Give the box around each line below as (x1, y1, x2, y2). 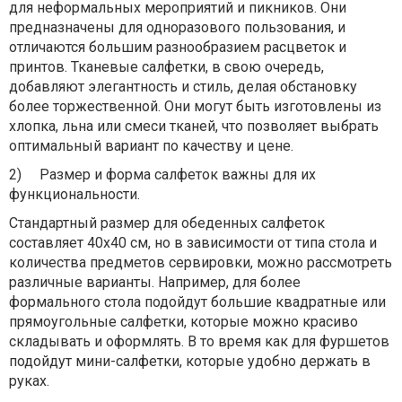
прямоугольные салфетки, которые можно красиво (9, 313, 358, 330)
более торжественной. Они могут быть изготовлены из (9, 98, 381, 115)
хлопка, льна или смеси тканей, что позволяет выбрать (9, 118, 379, 135)
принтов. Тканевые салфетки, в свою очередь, (9, 58, 324, 75)
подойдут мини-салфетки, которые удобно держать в (9, 353, 371, 370)
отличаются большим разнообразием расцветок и (9, 39, 346, 56)
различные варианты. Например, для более (9, 274, 301, 291)
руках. (9, 372, 49, 389)
